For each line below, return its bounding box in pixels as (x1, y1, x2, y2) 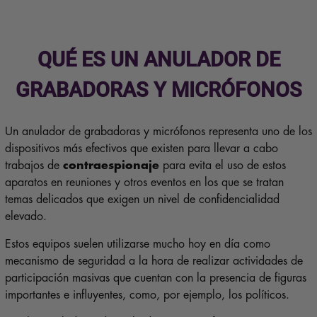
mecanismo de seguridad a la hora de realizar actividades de (4, 255, 303, 267)
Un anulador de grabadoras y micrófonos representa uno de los (4, 126, 312, 138)
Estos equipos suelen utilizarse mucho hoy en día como (4, 238, 270, 250)
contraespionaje (62, 160, 163, 172)
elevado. (4, 211, 47, 223)
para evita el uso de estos (162, 160, 286, 172)
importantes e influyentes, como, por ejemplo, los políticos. (4, 289, 289, 301)
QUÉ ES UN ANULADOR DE (37, 47, 280, 72)
